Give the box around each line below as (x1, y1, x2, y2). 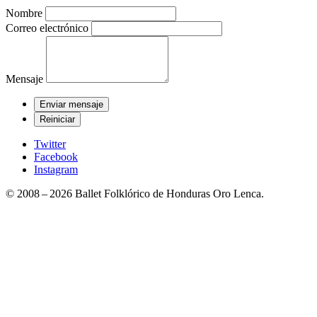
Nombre (6, 7, 42, 20)
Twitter (34, 138, 66, 151)
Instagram (34, 163, 78, 176)
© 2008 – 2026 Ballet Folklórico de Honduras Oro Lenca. (6, 188, 264, 200)
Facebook (34, 151, 78, 163)
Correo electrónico (6, 22, 88, 35)
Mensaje (6, 73, 43, 86)
